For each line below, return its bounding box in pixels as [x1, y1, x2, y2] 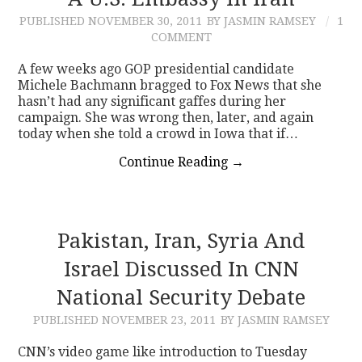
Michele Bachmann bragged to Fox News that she [18, 77, 322, 93]
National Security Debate [57, 284, 305, 309]
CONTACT [39, 27, 112, 44]
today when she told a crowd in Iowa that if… [18, 125, 299, 141]
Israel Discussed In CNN [63, 256, 299, 281]
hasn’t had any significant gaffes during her [18, 93, 287, 109]
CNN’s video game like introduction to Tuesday [18, 343, 308, 360]
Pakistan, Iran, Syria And [57, 228, 305, 253]
